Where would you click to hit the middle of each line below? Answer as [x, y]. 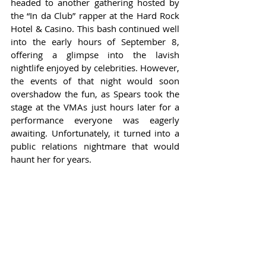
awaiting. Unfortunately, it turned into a [95, 133]
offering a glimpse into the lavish [95, 55]
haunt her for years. [51, 159]
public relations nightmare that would [95, 146]
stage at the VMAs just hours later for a [95, 107]
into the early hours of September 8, [95, 42]
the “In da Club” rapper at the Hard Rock [95, 16]
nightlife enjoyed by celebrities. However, [95, 68]
